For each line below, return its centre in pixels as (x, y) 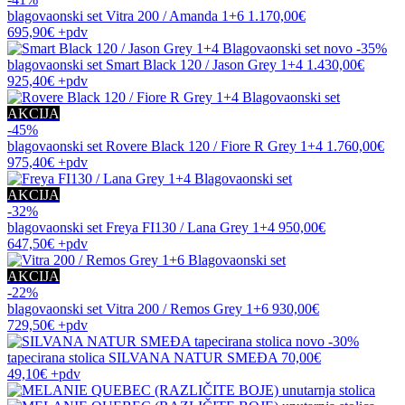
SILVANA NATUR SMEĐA (193, 357)
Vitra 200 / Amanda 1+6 (175, 15)
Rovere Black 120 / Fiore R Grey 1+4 (214, 146)
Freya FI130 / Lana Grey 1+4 (190, 227)
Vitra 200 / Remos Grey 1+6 (187, 308)
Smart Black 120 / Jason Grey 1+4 (204, 64)
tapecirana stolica (58, 357)
